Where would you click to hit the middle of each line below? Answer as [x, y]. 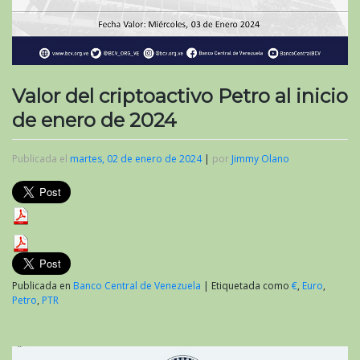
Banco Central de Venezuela [137, 285]
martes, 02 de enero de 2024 [136, 158]
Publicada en [43, 285]
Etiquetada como [252, 285]
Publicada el [41, 158]
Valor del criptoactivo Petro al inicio [180, 96]
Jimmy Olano [260, 158]
